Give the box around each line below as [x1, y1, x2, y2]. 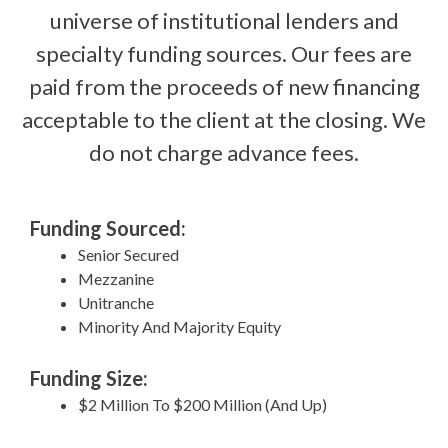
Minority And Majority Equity [78, 316, 281, 336]
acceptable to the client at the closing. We [22, 105, 426, 133]
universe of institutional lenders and [49, 6, 399, 34]
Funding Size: [30, 365, 148, 390]
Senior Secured [78, 244, 179, 264]
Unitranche [78, 292, 154, 312]
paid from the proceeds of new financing [28, 72, 420, 100]
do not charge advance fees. [89, 138, 359, 166]
